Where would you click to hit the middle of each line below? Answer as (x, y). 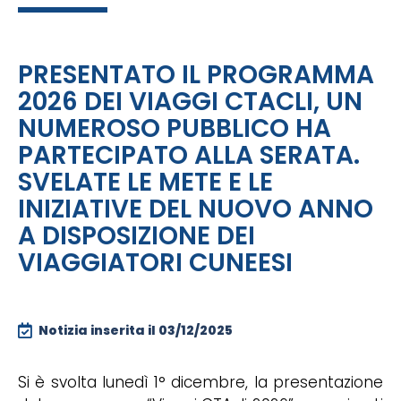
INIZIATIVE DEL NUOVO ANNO (196, 209)
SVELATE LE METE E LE (145, 182)
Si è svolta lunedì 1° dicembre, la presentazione (200, 382)
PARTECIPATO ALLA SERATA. (189, 155)
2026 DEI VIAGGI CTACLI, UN (190, 101)
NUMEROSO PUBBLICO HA (175, 128)
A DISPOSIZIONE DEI (137, 235)
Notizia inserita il (98, 330)
